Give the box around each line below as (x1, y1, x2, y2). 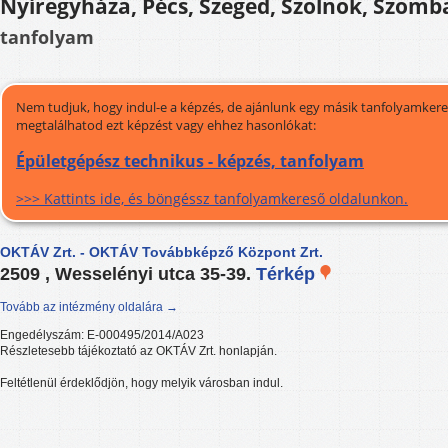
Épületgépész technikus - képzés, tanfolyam (16, 150, 364, 173)
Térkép (256, 264, 320, 285)
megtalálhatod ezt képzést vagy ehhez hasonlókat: (16, 116, 316, 134)
